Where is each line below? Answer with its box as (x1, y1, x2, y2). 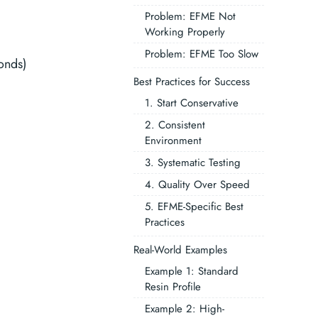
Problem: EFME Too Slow (144, 46, 258, 62)
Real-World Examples (133, 242, 227, 258)
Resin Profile (144, 279, 201, 295)
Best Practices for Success (133, 74, 250, 89)
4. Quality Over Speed (144, 177, 250, 192)
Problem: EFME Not (144, 9, 236, 24)
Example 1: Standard (144, 263, 238, 279)
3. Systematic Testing (144, 155, 241, 170)
